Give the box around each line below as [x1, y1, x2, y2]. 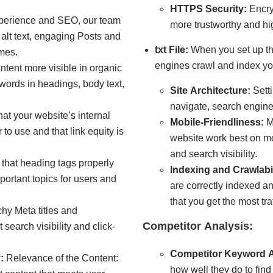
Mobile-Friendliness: [170, 117, 266, 128]
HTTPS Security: [170, 4, 247, 15]
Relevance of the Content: [4, 253, 118, 264]
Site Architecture [170, 85, 247, 96]
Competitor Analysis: [143, 220, 253, 233]
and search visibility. [170, 149, 257, 160]
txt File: [155, 44, 188, 55]
